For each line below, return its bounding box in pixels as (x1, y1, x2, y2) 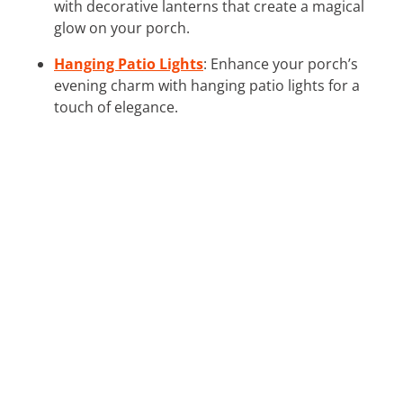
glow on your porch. (54, 17, 190, 38)
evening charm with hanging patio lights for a (54, 75, 360, 95)
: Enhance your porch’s (203, 53, 358, 74)
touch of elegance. (54, 96, 178, 117)
